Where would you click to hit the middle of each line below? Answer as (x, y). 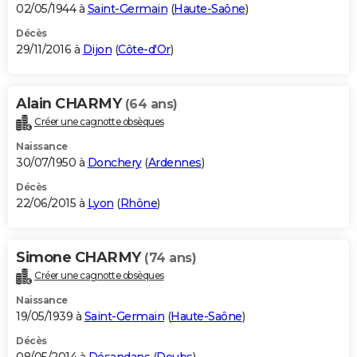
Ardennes (175, 163)
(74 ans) (170, 258)
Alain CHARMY (71, 104)
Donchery (114, 163)
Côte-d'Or (144, 50)
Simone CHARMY (80, 258)
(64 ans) (151, 104)
